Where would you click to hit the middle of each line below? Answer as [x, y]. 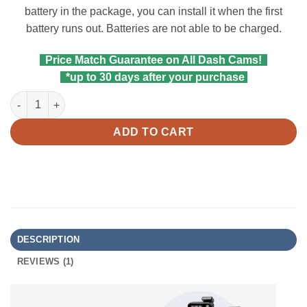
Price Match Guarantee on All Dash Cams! [153, 60]
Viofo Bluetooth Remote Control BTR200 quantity [125, 98]
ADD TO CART [153, 132]
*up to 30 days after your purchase [153, 77]
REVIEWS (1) [45, 261]
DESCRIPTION [48, 239]
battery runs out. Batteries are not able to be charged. [153, 29]
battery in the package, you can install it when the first [153, 12]
